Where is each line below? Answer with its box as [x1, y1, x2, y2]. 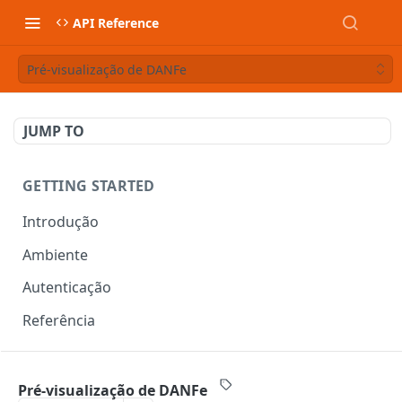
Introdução [22, 211, 99, 232]
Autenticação [22, 277, 111, 298]
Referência [22, 310, 95, 331]
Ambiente [22, 244, 88, 265]
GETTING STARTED [22, 176, 155, 196]
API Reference [73, 13, 159, 31]
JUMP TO [23, 121, 84, 141]
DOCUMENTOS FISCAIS [22, 362, 188, 382]
